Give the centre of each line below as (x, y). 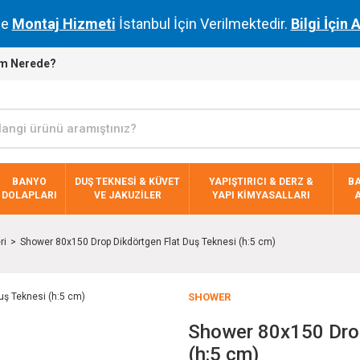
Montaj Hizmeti (63, 24)
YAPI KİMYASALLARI (262, 195)
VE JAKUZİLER (127, 195)
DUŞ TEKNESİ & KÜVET (127, 182)
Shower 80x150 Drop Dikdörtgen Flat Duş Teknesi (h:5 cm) (148, 242)
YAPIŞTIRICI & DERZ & (262, 182)
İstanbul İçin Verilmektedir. (203, 24)
